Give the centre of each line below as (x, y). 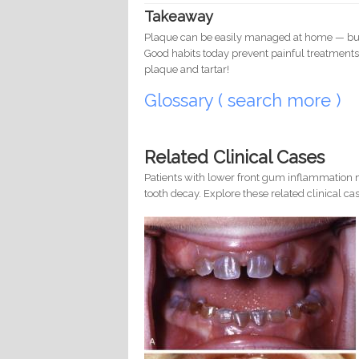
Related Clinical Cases (235, 157)
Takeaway (179, 17)
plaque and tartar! (187, 70)
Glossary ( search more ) (245, 101)
